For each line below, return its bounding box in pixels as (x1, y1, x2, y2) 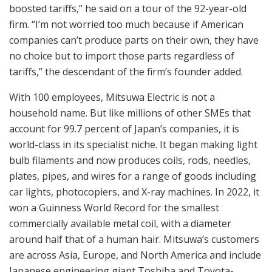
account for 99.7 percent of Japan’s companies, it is (9, 121, 239, 135)
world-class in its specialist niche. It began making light (9, 137, 257, 151)
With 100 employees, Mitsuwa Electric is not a (9, 90, 215, 104)
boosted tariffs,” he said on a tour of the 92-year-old (9, 1, 246, 15)
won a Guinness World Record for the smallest (9, 200, 219, 214)
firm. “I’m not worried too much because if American (9, 17, 243, 31)
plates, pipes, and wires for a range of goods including (9, 169, 256, 183)
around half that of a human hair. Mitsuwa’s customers (9, 232, 259, 246)
